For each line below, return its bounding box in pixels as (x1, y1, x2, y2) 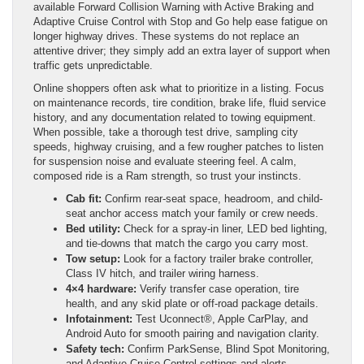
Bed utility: (66, 222, 120, 235)
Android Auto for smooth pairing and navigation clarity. (66, 327, 319, 340)
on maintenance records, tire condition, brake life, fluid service (33, 96, 326, 109)
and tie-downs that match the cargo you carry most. (66, 236, 309, 249)
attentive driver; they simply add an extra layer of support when (33, 44, 330, 57)
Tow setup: (66, 252, 120, 265)
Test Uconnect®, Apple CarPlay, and (132, 312, 308, 325)
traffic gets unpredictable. (33, 58, 153, 71)
